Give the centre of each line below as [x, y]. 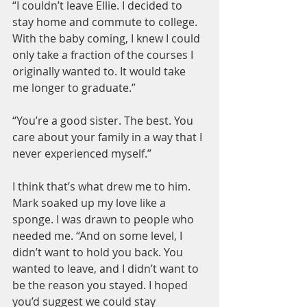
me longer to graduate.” [74, 88]
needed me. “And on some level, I [99, 236]
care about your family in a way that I [109, 137]
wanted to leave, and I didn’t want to [107, 269]
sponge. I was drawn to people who [105, 219]
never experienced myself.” [82, 153]
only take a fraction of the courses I [104, 55]
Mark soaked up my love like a [90, 203]
